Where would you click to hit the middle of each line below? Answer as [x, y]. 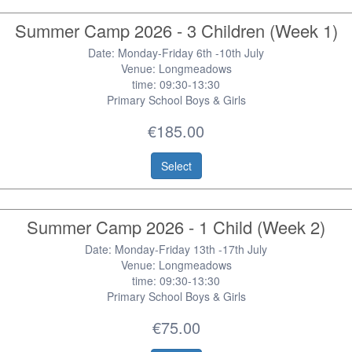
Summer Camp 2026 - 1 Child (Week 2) [176, 227]
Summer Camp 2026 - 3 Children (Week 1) [176, 30]
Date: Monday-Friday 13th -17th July [176, 249]
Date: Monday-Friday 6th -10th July [176, 53]
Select [176, 166]
